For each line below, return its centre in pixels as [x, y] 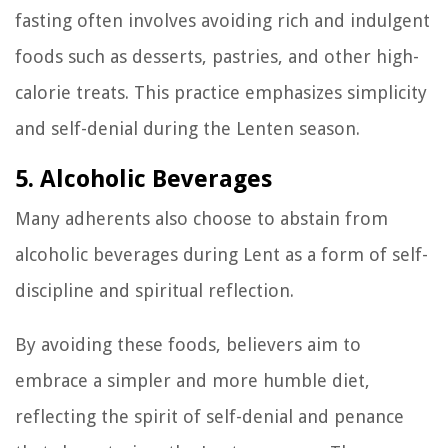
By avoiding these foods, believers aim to [188, 344]
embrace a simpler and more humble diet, [192, 380]
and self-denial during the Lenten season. [187, 128]
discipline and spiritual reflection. [154, 290]
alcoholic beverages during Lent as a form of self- [221, 254]
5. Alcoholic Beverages [143, 178]
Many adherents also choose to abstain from [201, 218]
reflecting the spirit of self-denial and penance [209, 416]
